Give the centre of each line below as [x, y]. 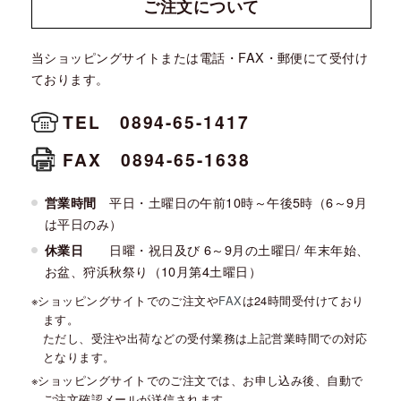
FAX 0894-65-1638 [157, 159]
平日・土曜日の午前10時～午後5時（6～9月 [232, 201]
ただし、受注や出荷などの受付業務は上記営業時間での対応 [205, 337]
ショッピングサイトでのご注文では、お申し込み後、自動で [200, 380]
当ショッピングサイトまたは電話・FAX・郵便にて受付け [200, 56]
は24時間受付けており [303, 300]
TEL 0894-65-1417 [156, 121]
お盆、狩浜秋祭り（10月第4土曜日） [154, 270]
